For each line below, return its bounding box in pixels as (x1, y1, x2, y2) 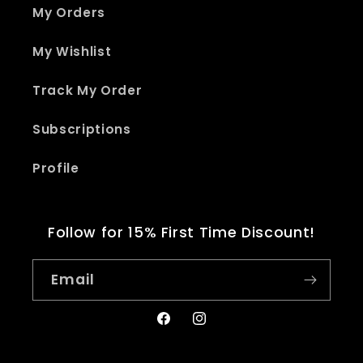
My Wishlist (32, 42, 112, 60)
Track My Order (32, 81, 143, 99)
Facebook (154, 318, 225, 336)
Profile (32, 159, 79, 177)
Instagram (190, 318, 266, 336)
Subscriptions (32, 120, 131, 138)
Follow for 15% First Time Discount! (47, 222, 316, 242)
